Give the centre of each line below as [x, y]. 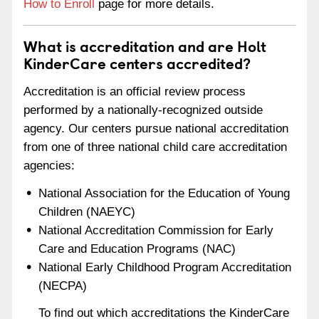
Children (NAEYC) [87, 211]
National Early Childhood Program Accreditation [165, 267]
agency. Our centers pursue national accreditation [156, 128]
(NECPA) [63, 286]
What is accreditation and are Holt [145, 46]
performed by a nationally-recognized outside [143, 110]
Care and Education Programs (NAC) [137, 249]
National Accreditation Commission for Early [156, 230]
